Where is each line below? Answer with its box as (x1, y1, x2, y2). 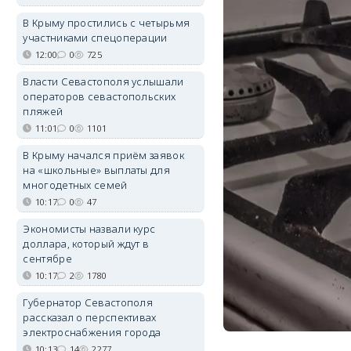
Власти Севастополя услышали (23, 74, 184, 89)
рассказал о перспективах (23, 310, 157, 324)
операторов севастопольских (23, 89, 176, 103)
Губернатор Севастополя (23, 295, 154, 309)
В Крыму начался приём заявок (23, 148, 184, 162)
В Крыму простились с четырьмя (23, 16, 190, 30)
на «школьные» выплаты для (23, 163, 170, 177)
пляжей (23, 104, 63, 118)
